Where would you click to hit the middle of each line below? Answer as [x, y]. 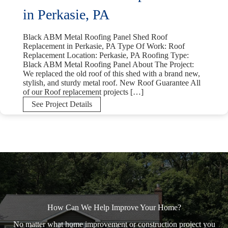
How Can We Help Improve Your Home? [114, 208]
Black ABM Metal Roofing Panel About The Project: [108, 65]
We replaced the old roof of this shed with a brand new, [111, 74]
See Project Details [62, 104]
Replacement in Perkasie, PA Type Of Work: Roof [104, 46]
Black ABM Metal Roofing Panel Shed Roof [95, 37]
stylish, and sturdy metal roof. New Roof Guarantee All [112, 83]
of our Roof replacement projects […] [83, 92]
